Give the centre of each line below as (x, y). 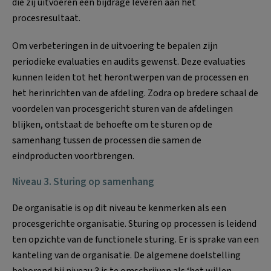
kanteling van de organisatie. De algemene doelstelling (126, 255)
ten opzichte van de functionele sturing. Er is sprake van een (135, 239)
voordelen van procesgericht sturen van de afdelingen (122, 109)
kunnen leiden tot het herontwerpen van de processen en (130, 77)
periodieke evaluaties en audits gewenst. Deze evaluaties (129, 61)
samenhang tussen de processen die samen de (107, 140)
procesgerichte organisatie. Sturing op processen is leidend (134, 224)
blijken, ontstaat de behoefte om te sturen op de (112, 124)
